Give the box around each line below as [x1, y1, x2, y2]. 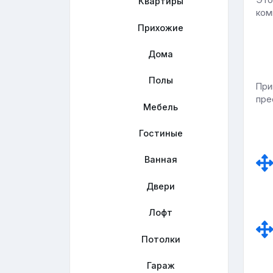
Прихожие [138, 22, 184, 33]
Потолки [141, 233, 180, 244]
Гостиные [138, 128, 183, 139]
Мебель [143, 101, 179, 112]
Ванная [144, 154, 177, 165]
